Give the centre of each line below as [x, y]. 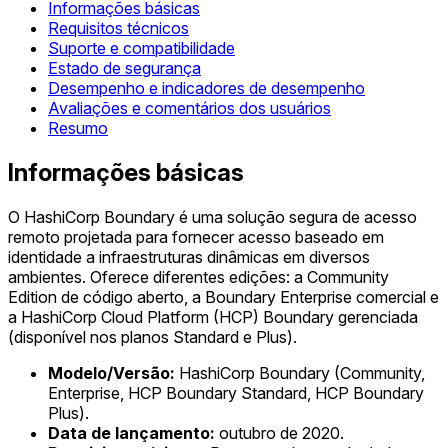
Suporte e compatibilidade [141, 48]
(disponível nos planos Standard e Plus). [152, 336]
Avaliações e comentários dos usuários [189, 108]
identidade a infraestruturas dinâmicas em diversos [189, 256]
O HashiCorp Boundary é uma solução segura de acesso [212, 216]
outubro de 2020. [279, 432]
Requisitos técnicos [118, 28]
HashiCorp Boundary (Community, [300, 372]
